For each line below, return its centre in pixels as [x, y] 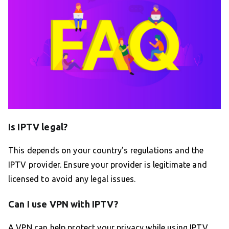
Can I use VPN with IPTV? [63, 204]
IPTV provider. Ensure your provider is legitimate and [108, 164]
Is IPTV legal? [38, 127]
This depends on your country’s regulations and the [106, 150]
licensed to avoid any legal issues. [72, 179]
